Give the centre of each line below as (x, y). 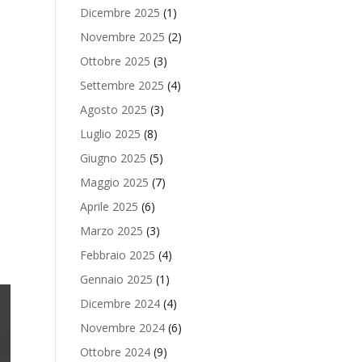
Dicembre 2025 (120, 13)
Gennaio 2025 (116, 279)
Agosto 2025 (113, 109)
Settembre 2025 (122, 85)
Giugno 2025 (113, 158)
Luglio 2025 (110, 134)
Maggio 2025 (114, 182)
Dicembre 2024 (120, 303)
